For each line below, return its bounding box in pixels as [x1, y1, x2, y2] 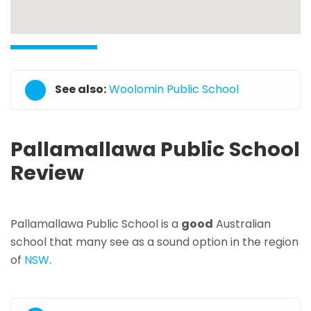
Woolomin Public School [109, 81, 239, 98]
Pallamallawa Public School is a [10, 215, 181, 232]
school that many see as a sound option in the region [10, 233, 299, 250]
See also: [53, 81, 106, 98]
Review [10, 158, 84, 187]
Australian [213, 215, 271, 232]
